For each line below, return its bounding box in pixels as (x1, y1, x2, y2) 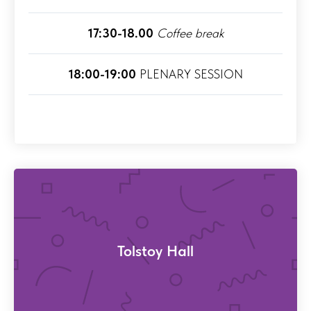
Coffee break (156, 26, 224, 41)
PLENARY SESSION (135, 67, 243, 82)
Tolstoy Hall (117, 241, 194, 260)
